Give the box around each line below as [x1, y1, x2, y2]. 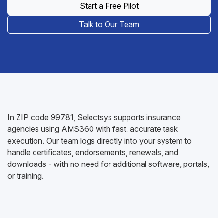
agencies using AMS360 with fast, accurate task [7, 124, 178, 134]
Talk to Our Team [79, 19, 139, 29]
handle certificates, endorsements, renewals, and [7, 147, 178, 157]
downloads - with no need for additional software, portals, [7, 159, 209, 169]
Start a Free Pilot [79, 1, 139, 11]
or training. [7, 171, 44, 181]
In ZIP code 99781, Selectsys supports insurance [7, 112, 181, 122]
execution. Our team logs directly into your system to [7, 136, 192, 145]
